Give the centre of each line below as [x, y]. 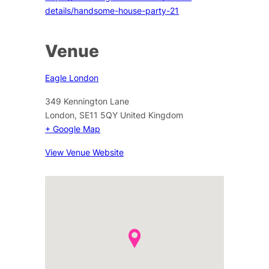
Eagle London [72, 77]
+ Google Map [73, 128]
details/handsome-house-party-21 [112, 10]
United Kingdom [152, 115]
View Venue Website [85, 152]
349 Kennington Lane [87, 101]
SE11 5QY [99, 115]
